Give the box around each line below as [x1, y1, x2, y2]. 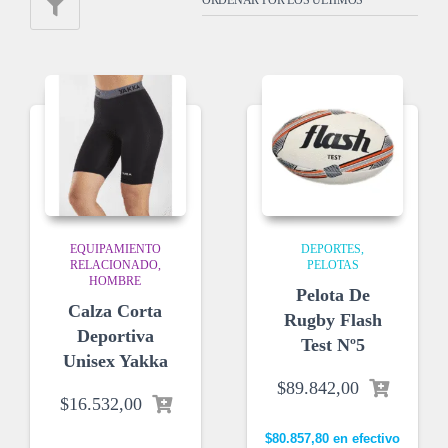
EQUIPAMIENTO [69, 241, 161, 256]
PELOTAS [306, 257, 359, 272]
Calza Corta [68, 300, 163, 321]
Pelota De [295, 284, 370, 305]
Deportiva [76, 325, 154, 346]
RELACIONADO [69, 257, 158, 272]
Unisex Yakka [62, 350, 168, 371]
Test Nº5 [300, 334, 365, 355]
